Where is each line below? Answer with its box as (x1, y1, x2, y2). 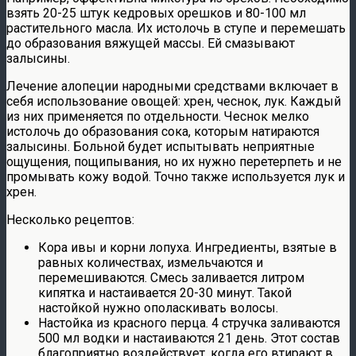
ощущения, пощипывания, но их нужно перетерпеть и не (6, 154, 342, 170)
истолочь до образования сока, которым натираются (6, 124, 319, 140)
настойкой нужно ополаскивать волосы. (38, 300, 278, 316)
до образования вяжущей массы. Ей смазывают (6, 36, 295, 52)
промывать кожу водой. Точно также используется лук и (6, 169, 345, 185)
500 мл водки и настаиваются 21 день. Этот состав (38, 331, 340, 346)
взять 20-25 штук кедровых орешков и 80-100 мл (6, 6, 306, 21)
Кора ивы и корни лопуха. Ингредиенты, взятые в (38, 240, 337, 256)
